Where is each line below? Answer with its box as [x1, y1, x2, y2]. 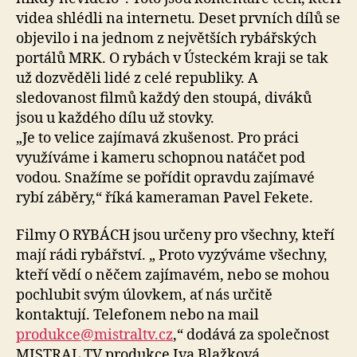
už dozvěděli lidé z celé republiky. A [16, 69, 258, 88]
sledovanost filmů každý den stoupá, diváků [16, 88, 312, 108]
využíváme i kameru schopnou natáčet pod [16, 148, 305, 167]
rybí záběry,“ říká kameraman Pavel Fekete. [16, 188, 313, 207]
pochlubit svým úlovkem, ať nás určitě [16, 286, 273, 305]
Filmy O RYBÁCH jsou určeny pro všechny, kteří [16, 226, 335, 245]
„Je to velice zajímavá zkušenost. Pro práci [16, 128, 299, 147]
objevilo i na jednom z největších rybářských [16, 29, 316, 48]
